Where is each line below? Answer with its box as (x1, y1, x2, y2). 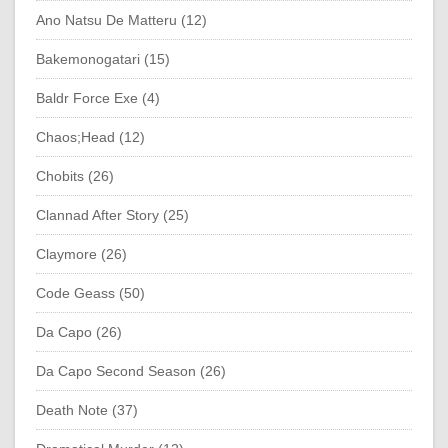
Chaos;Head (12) (36, 128, 145, 145)
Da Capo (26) (36, 323, 122, 340)
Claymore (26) (36, 245, 127, 262)
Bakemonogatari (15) (36, 50, 170, 67)
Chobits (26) (36, 167, 114, 184)
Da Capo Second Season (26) (36, 362, 226, 379)
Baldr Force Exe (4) (36, 89, 160, 106)
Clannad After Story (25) (36, 206, 189, 223)
